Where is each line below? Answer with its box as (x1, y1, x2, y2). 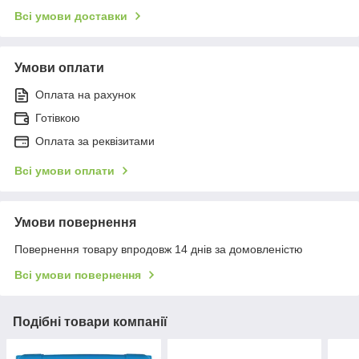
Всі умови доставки (14, 9, 127, 22)
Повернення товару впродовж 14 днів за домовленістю (14, 242, 303, 256)
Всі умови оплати (14, 163, 115, 177)
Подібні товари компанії (13, 314, 167, 329)
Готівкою (35, 111, 80, 124)
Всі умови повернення (14, 268, 141, 281)
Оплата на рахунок (35, 87, 135, 101)
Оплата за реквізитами (35, 134, 155, 147)
